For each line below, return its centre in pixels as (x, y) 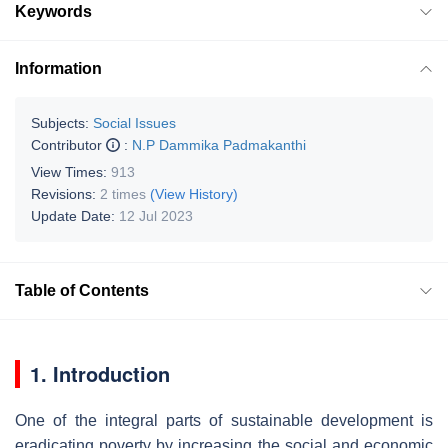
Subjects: (60, 122)
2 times (123, 193)
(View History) (194, 193)
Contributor (68, 144)
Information (58, 68)
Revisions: (65, 193)
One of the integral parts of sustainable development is (224, 420)
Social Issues (134, 122)
